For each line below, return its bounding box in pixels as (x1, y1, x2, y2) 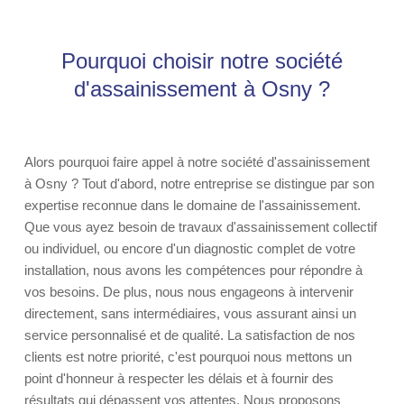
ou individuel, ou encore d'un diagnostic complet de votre (24, 241, 355, 256)
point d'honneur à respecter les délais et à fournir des (24, 371, 334, 386)
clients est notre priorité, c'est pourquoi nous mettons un (24, 349, 352, 364)
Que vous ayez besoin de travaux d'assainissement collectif (24, 219, 377, 234)
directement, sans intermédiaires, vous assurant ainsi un (24, 306, 356, 321)
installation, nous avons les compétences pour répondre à (24, 262, 363, 278)
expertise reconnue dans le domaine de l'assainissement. (24, 197, 361, 213)
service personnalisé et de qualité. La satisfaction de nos (24, 327, 355, 343)
